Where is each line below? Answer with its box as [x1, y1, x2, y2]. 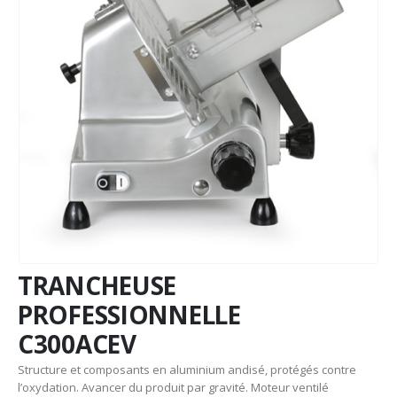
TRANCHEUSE [18, 269, 177, 303]
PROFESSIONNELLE [18, 298, 241, 332]
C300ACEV [18, 327, 136, 362]
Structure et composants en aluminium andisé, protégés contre [18, 362, 356, 378]
